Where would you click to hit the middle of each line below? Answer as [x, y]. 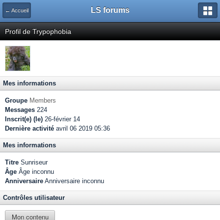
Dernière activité [29, 128]
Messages [20, 110]
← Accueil [17, 10]
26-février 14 [61, 119]
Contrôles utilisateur [34, 198]
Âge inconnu [35, 172]
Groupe [16, 100]
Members [43, 100]
